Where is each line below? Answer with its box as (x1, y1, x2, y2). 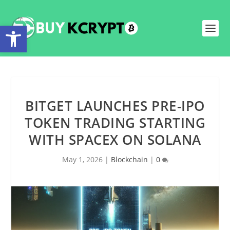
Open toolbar (5, 19, 11, 41)
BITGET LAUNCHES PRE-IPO (25, 97, 205, 115)
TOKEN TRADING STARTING (25, 113, 205, 132)
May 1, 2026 (62, 155, 103, 164)
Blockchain (110, 155, 148, 164)
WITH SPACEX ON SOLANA (29, 130, 201, 149)
